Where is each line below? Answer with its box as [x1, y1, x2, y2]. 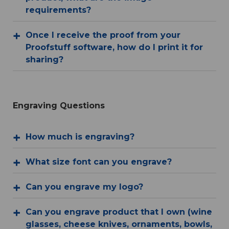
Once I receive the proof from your [26, 30, 180, 40]
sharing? [26, 55, 63, 65]
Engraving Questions [13, 101, 105, 111]
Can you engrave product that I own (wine [26, 207, 212, 217]
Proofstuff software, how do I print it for [26, 42, 203, 53]
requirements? [26, 5, 91, 15]
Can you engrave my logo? [26, 182, 143, 192]
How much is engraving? [26, 132, 134, 142]
